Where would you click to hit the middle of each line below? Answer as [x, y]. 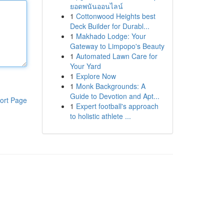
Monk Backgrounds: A [110, 86]
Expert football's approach [117, 106]
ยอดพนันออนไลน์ [96, 6]
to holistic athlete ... [100, 116]
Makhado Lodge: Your [111, 36]
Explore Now [96, 76]
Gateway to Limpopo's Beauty [117, 46]
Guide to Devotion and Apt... [114, 96]
